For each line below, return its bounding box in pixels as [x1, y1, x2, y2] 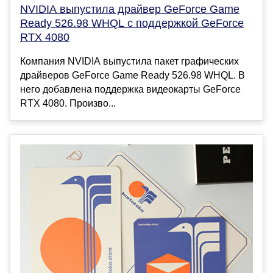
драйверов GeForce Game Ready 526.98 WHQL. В [20, 69, 245, 80]
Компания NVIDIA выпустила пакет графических [20, 55, 239, 66]
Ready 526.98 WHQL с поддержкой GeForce [20, 16, 244, 29]
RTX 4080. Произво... [20, 97, 116, 108]
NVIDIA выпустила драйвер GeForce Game [20, 2, 239, 15]
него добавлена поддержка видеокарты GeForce [20, 83, 241, 94]
